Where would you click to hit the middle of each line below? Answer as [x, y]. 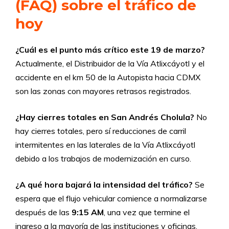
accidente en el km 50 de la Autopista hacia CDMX [108, 77]
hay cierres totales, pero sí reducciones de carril [101, 131]
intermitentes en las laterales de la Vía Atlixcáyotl [105, 145]
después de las [43, 212]
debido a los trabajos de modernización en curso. [103, 158]
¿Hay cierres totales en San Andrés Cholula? [105, 117]
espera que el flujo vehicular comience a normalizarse [111, 198]
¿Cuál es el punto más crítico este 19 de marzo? [110, 50]
